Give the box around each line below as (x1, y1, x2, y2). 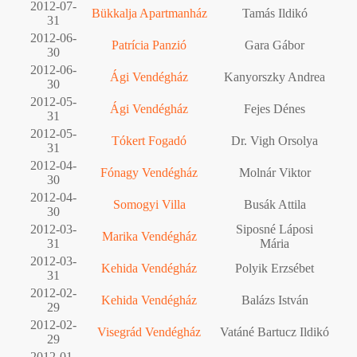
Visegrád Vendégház (97, 324, 201, 339)
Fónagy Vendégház (100, 165, 198, 179)
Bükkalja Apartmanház (91, 6, 207, 20)
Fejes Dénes (244, 101, 305, 116)
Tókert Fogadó (112, 133, 186, 147)
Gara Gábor (245, 37, 304, 52)
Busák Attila (243, 197, 306, 211)
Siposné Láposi (236, 222, 313, 236)
